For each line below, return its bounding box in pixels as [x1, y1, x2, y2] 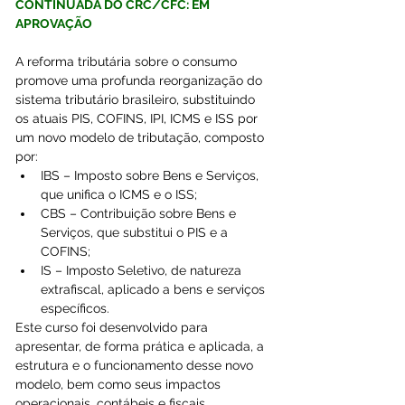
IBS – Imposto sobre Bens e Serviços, [41, 167, 262, 183]
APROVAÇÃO [15, 15, 92, 31]
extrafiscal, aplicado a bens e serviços [41, 281, 268, 297]
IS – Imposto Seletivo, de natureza [41, 262, 245, 278]
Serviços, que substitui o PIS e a [41, 224, 231, 240]
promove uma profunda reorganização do [15, 72, 266, 88]
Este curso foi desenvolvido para [15, 319, 212, 334]
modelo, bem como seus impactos [15, 376, 224, 391]
